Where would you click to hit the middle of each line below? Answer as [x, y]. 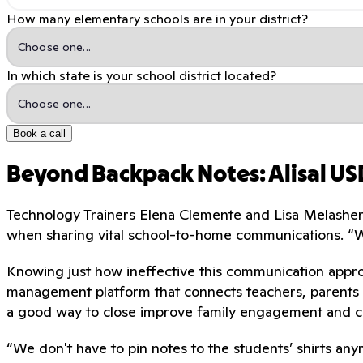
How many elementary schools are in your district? [157, 18]
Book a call [39, 133]
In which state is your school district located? [141, 75]
